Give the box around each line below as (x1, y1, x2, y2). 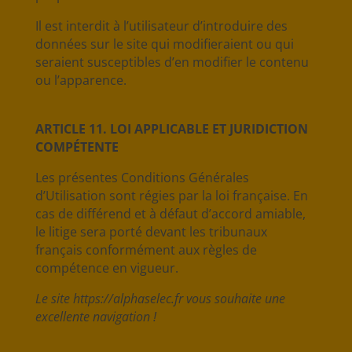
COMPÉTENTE (35, 138, 119, 156)
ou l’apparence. (35, 71, 126, 89)
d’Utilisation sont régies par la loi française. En (35, 187, 308, 204)
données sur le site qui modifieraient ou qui (35, 35, 294, 53)
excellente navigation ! (35, 308, 156, 325)
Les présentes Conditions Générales (35, 169, 249, 186)
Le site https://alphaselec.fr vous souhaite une (35, 290, 285, 307)
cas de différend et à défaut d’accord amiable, (35, 205, 306, 222)
